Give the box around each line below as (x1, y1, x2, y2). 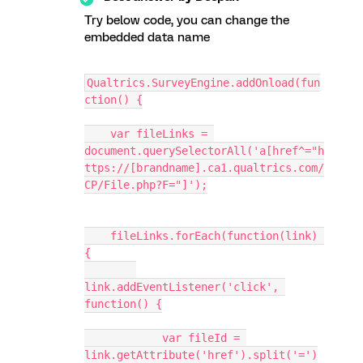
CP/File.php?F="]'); (84, 178, 207, 191)
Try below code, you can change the (84, 13, 289, 28)
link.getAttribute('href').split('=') (84, 348, 318, 361)
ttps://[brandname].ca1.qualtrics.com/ (84, 161, 324, 174)
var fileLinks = (84, 127, 110, 140)
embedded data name (84, 30, 210, 45)
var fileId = (84, 331, 162, 344)
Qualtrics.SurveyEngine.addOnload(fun (87, 76, 320, 89)
